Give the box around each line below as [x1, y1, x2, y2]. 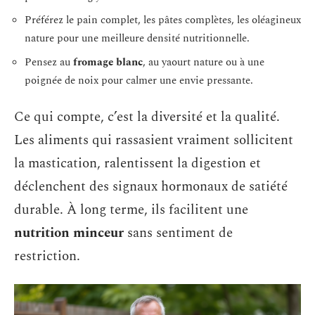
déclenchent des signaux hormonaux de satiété [14, 176, 288, 198]
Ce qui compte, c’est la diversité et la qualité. [14, 107, 280, 128]
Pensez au [25, 53, 73, 70]
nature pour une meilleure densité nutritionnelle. [25, 30, 250, 47]
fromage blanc [73, 53, 143, 70]
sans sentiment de [124, 223, 233, 244]
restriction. [14, 246, 80, 267]
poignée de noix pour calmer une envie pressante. [25, 72, 253, 89]
